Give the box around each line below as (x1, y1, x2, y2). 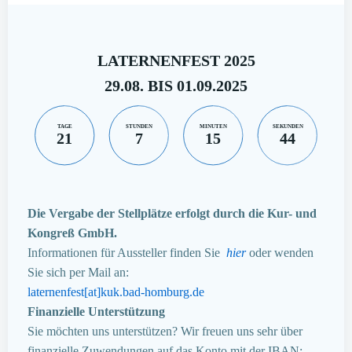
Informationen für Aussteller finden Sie (27, 245, 220, 259)
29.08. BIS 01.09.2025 (104, 76, 247, 94)
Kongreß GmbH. (27, 225, 117, 240)
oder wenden (249, 245, 313, 259)
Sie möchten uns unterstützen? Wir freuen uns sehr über (27, 324, 302, 338)
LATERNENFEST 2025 (97, 51, 255, 69)
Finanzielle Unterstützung (27, 304, 165, 318)
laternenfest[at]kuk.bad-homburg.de (27, 284, 204, 299)
